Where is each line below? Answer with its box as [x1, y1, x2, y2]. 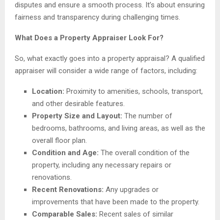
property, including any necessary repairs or [32, 161, 171, 170]
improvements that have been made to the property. [32, 197, 199, 207]
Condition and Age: [32, 148, 99, 158]
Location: [32, 87, 64, 96]
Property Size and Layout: [32, 111, 122, 121]
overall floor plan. [32, 136, 87, 145]
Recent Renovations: [32, 185, 104, 194]
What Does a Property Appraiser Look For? [15, 33, 164, 43]
